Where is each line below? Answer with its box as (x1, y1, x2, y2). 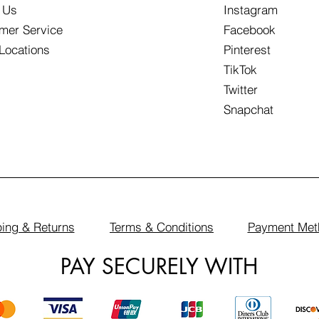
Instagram (223, 2, 278, 17)
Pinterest (223, 42, 271, 57)
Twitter (223, 82, 258, 97)
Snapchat (223, 102, 273, 117)
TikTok (223, 62, 257, 77)
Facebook (223, 22, 276, 37)
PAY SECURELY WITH (61, 252, 258, 281)
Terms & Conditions (110, 219, 214, 234)
